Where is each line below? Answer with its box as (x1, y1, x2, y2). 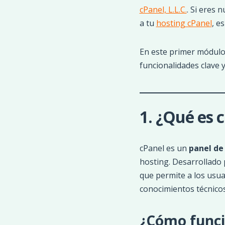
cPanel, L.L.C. (139, 4, 187, 15)
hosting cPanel (156, 18, 212, 29)
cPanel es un (139, 143, 189, 154)
